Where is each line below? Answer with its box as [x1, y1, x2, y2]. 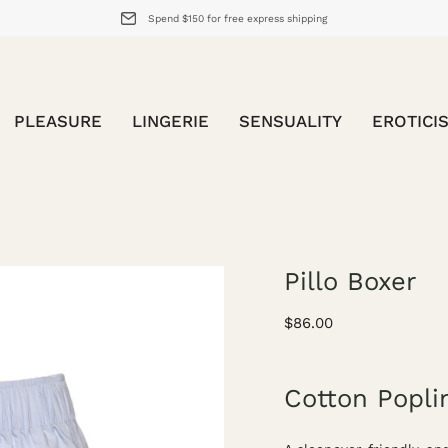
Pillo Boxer [284, 265, 416, 296]
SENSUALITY [239, 110, 342, 131]
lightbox [223, 317, 287, 337]
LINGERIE [132, 110, 209, 131]
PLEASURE [14, 110, 102, 131]
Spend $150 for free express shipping [147, 12, 327, 24]
